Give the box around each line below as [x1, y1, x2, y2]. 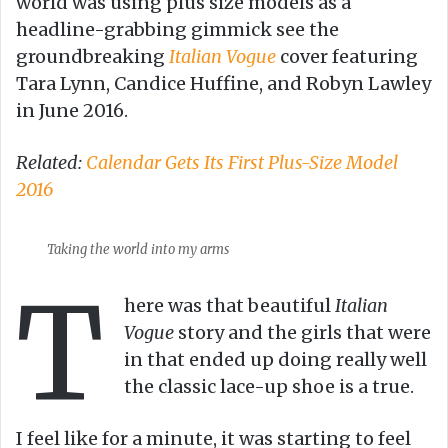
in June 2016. [16, 98, 128, 122]
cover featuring [276, 44, 418, 68]
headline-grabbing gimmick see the [16, 17, 339, 41]
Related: [16, 150, 82, 174]
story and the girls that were [174, 320, 431, 344]
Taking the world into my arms [47, 241, 229, 259]
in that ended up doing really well [124, 347, 427, 371]
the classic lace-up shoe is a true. [124, 374, 414, 398]
